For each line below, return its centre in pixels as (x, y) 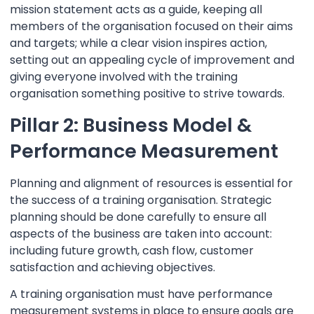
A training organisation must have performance (141, 294)
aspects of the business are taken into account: (141, 233)
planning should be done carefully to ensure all (138, 217)
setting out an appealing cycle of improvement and (152, 60)
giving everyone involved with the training (124, 76)
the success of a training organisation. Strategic (141, 200)
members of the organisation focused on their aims (151, 26)
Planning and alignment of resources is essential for (151, 183)
